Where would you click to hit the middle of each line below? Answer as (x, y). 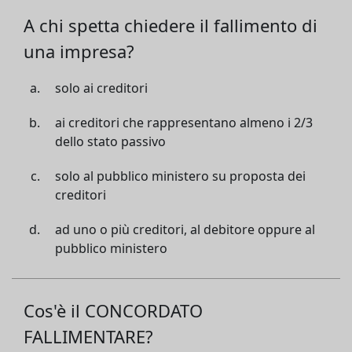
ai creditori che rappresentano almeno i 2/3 (184, 123)
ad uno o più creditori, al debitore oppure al (185, 229)
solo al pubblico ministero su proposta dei (180, 176)
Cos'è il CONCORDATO (113, 310)
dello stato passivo (110, 141)
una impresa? (79, 51)
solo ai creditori (101, 88)
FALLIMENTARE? (88, 336)
